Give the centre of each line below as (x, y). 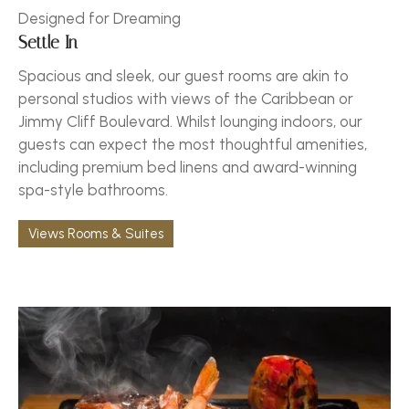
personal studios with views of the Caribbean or (186, 98)
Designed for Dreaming (100, 18)
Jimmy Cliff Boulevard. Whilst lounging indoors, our (190, 121)
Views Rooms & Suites (96, 233)
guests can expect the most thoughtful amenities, (193, 144)
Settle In (48, 42)
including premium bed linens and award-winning (188, 167)
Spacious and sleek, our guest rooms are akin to (184, 75)
